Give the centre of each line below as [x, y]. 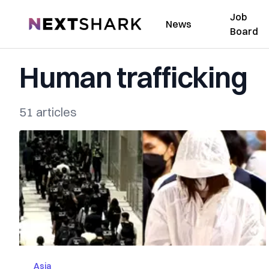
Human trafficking [133, 77]
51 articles [48, 112]
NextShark [51, 22]
